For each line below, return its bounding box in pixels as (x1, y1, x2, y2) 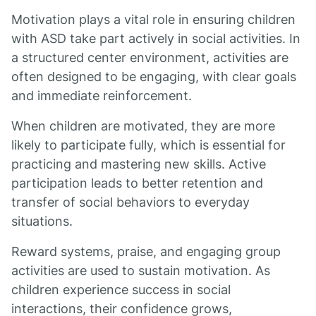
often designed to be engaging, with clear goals (11, 69, 296, 84)
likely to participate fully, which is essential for (11, 138, 286, 152)
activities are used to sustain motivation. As (11, 263, 270, 278)
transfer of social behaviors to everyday (11, 195, 250, 209)
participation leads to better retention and (11, 176, 263, 190)
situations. (11, 214, 73, 229)
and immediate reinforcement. (11, 88, 192, 103)
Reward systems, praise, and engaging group (11, 244, 281, 259)
